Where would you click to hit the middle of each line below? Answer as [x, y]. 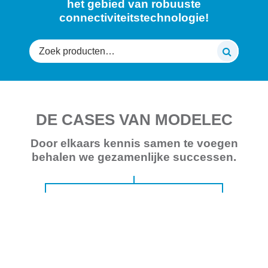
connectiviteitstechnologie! [134, 17]
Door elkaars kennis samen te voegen [134, 143]
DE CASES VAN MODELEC [134, 119]
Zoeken [45, 46]
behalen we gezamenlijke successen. [134, 157]
